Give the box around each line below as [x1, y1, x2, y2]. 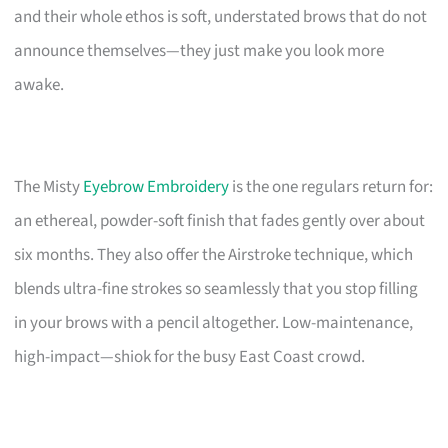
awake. [14, 72, 65, 97]
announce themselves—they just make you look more [14, 38, 385, 63]
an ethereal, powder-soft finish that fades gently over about [14, 208, 426, 233]
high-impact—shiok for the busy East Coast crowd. [14, 344, 366, 369]
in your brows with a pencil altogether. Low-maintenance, [14, 310, 414, 335]
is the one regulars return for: [229, 174, 434, 199]
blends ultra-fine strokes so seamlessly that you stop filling [14, 276, 419, 301]
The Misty [14, 174, 84, 199]
